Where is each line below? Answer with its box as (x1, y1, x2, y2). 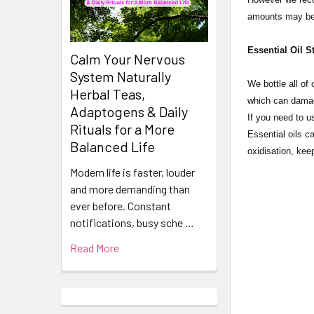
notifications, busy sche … (70, 216, 194, 230)
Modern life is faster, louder (70, 165, 195, 179)
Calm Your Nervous (70, 50, 185, 68)
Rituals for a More (70, 121, 175, 138)
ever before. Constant (70, 199, 171, 213)
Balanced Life (70, 138, 155, 156)
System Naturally (70, 68, 171, 86)
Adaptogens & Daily (70, 103, 188, 121)
